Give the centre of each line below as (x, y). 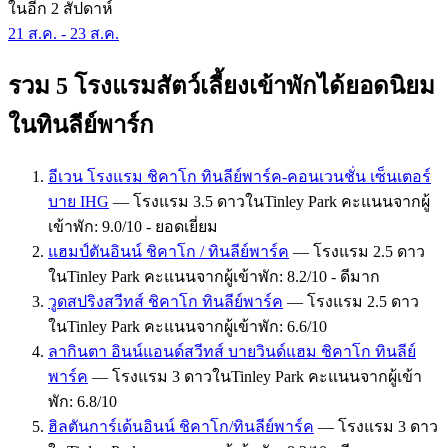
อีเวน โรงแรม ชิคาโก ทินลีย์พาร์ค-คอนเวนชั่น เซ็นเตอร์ (239, 176)
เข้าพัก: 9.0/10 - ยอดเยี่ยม (133, 226)
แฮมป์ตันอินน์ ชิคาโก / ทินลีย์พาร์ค (168, 251)
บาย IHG (78, 201)
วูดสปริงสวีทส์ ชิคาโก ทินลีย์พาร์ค (165, 301)
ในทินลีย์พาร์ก (81, 124)
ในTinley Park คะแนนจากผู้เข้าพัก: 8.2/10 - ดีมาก (214, 276)
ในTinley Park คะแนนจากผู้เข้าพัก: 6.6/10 (187, 326)
